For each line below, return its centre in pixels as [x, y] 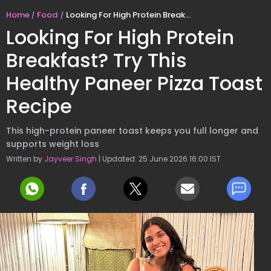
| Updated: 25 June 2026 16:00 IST [159, 159]
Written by [25, 159]
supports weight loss [53, 144]
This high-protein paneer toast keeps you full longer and [132, 131]
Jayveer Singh [70, 159]
